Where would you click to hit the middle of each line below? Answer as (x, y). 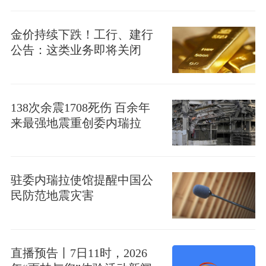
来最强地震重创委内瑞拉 (76, 123)
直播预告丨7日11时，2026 (79, 253)
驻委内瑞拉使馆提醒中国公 (82, 180)
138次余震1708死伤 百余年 (80, 107)
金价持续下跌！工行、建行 (82, 35)
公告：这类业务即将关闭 (76, 50)
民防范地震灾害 (52, 196)
